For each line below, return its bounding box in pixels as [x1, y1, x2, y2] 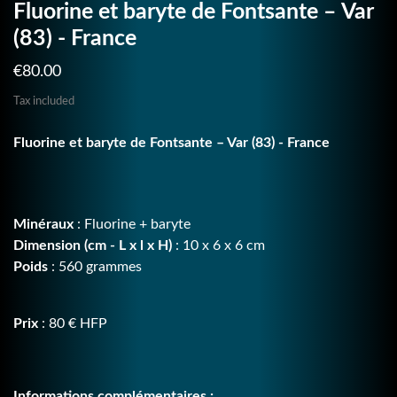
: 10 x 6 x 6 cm [175, 237, 265, 253]
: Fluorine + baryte [77, 216, 191, 231]
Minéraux [13, 216, 77, 231]
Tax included [13, 95, 74, 107]
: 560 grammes [51, 259, 142, 274]
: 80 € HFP [38, 315, 107, 331]
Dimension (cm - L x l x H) [13, 237, 175, 253]
